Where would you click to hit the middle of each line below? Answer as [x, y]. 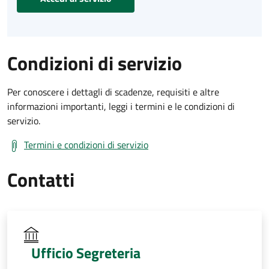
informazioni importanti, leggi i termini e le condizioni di [121, 106]
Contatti [41, 179]
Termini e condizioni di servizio [86, 144]
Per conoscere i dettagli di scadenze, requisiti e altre [113, 92]
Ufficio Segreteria [86, 252]
